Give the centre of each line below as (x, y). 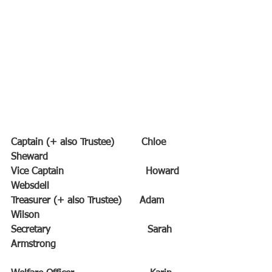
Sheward (29, 157)
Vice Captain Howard (97, 172)
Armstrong (33, 245)
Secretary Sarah (93, 230)
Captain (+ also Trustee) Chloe (90, 143)
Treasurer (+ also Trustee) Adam (89, 201)
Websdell (30, 186)
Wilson (25, 216)
